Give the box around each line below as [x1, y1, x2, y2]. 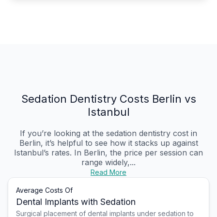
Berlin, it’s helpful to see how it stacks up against [19, 138, 198, 148]
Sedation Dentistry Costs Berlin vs [21, 93, 196, 106]
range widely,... [81, 157, 136, 168]
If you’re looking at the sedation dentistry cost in [20, 128, 197, 139]
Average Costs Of [16, 186, 73, 195]
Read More [91, 168, 126, 177]
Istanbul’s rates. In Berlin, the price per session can [14, 148, 203, 158]
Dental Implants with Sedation [16, 197, 136, 207]
